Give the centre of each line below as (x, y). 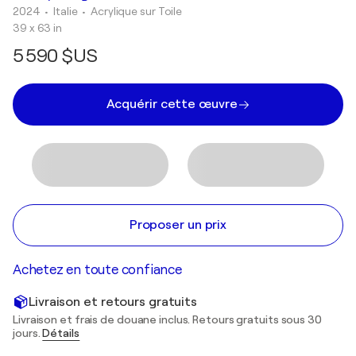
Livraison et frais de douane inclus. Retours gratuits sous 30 (167, 319)
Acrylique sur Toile (137, 11)
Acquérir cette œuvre (172, 104)
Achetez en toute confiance (97, 270)
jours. (28, 333)
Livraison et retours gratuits (113, 302)
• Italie (62, 11)
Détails (61, 333)
